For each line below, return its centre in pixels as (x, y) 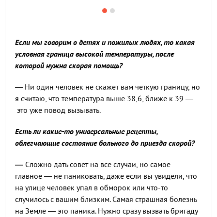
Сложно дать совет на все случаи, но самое (98, 164)
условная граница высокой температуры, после (94, 54)
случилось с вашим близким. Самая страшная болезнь (106, 199)
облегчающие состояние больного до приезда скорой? (105, 143)
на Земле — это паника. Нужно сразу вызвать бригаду (106, 211)
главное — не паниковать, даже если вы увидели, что (106, 176)
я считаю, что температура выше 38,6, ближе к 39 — (104, 98)
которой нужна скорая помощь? (69, 65)
